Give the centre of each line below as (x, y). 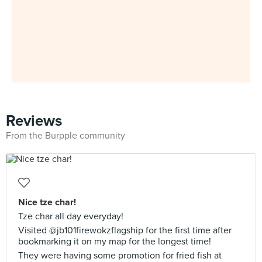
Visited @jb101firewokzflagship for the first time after (125, 230)
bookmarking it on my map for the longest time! (115, 242)
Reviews (34, 121)
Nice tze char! (47, 202)
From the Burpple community (65, 136)
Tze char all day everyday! (71, 216)
